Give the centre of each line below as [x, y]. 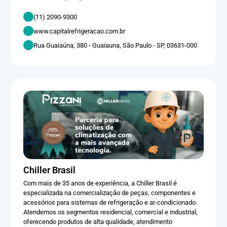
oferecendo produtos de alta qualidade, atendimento [98, 221]
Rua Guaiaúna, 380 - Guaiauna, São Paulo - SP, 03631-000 [116, 45]
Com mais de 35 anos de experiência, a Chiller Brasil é [100, 183]
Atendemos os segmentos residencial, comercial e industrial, [111, 212]
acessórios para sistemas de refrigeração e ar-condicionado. [110, 202]
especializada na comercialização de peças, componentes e [110, 193]
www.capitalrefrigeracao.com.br [80, 31]
